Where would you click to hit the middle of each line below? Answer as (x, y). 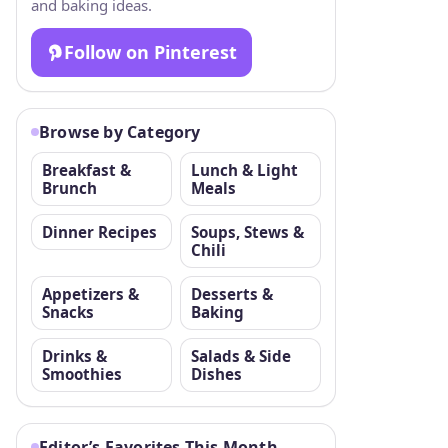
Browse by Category (120, 131)
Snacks (68, 311)
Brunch (69, 187)
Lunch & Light (244, 169)
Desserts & (232, 293)
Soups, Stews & (247, 231)
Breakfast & (86, 169)
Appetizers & (90, 293)
